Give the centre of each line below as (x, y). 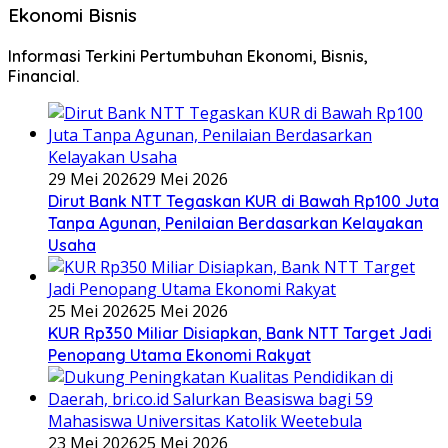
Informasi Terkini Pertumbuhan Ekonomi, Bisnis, (188, 55)
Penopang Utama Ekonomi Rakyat (179, 354)
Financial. (43, 75)
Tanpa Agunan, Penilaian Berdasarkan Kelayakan (235, 222)
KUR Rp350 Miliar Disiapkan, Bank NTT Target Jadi (240, 332)
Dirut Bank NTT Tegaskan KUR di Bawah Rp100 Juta (243, 200)
